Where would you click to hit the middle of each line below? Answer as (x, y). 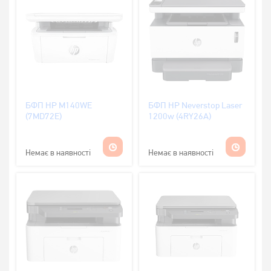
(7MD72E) (44, 116)
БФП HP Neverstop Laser (195, 106)
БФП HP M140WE (59, 106)
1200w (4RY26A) (180, 116)
